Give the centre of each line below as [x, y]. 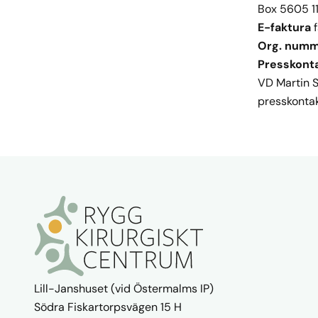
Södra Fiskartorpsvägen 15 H [108, 307]
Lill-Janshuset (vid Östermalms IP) [124, 289]
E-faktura [284, 27]
